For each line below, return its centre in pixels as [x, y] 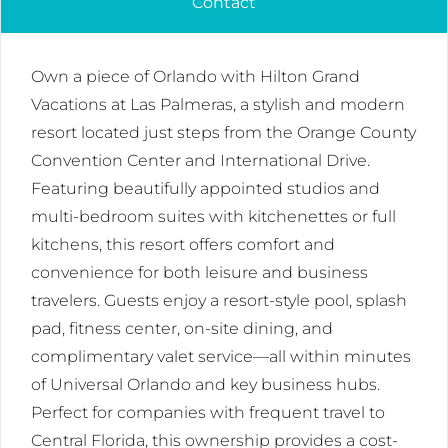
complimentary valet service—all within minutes [221, 357]
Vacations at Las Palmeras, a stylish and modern [218, 105]
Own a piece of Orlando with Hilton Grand [195, 77]
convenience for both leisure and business [199, 273]
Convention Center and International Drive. [200, 161]
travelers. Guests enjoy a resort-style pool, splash [219, 301]
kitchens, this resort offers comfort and [183, 245]
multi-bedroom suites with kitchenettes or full [213, 217]
